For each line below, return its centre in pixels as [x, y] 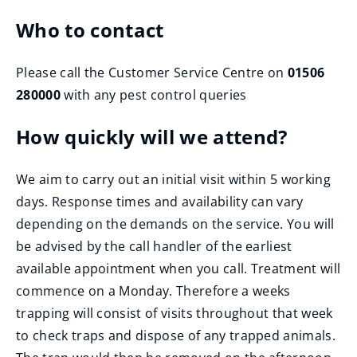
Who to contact [90, 30]
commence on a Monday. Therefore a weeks [153, 291]
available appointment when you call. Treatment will [178, 269]
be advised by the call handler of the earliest [154, 246]
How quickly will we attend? [152, 137]
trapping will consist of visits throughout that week [175, 313]
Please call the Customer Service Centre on [152, 73]
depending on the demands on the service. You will [175, 224]
